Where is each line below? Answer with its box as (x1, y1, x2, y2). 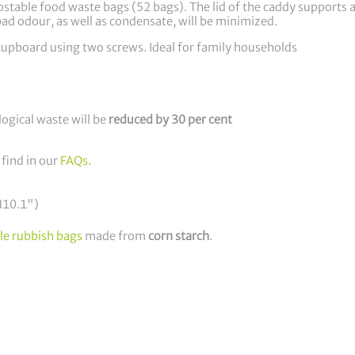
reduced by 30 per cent (109, 113, 232, 128)
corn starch (148, 229, 209, 244)
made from (82, 229, 148, 244)
